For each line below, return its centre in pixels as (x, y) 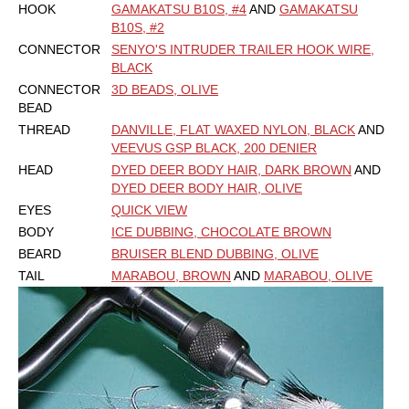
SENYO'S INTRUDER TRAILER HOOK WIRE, (243, 50)
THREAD (44, 130)
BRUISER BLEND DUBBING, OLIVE (215, 254)
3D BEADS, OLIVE (165, 90)
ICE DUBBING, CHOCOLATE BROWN (221, 232)
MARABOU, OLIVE (318, 276)
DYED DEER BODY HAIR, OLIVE (207, 189)
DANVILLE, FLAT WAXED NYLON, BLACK (233, 130)
